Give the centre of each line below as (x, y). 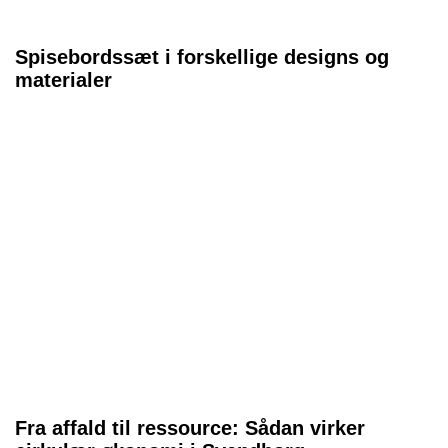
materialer (63, 80)
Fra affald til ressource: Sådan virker (190, 428)
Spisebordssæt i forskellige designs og (202, 57)
